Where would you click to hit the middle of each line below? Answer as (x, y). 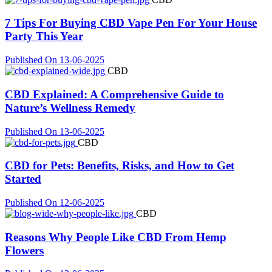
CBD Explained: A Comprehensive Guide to (114, 94)
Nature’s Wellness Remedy (70, 107)
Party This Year (44, 36)
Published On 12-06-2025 (55, 203)
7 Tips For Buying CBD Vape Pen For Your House (131, 23)
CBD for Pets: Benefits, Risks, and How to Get (120, 166)
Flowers (24, 250)
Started (23, 179)
